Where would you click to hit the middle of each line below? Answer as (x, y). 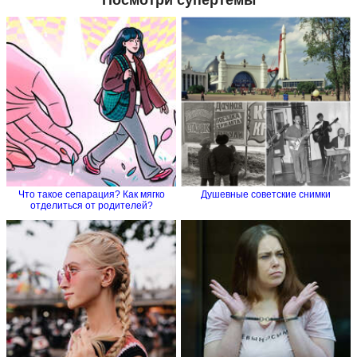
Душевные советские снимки (266, 194)
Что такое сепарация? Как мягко (91, 194)
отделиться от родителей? (91, 205)
